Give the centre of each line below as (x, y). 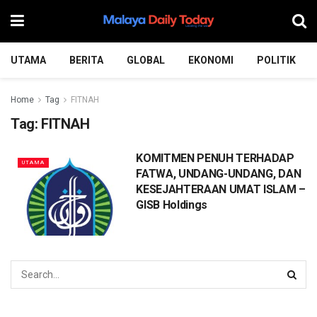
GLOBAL (146, 60)
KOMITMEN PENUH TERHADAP (215, 158)
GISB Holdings (172, 205)
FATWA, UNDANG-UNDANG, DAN (219, 174)
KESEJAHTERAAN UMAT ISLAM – (221, 189)
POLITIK (276, 60)
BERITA (86, 60)
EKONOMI (211, 60)
